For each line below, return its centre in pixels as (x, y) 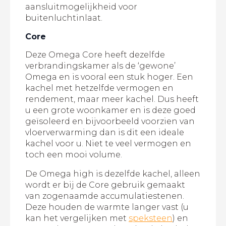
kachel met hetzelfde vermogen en (99, 88)
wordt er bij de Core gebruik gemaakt (105, 185)
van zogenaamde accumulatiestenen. (105, 196)
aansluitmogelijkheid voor (81, 7)
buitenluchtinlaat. (64, 18)
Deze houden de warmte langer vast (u (107, 207)
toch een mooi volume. (74, 155)
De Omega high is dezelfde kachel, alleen (113, 174)
